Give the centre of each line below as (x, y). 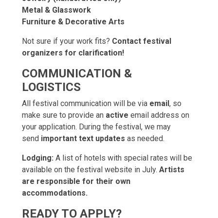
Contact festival (142, 41)
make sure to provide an (64, 115)
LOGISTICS (51, 87)
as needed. (145, 138)
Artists (172, 170)
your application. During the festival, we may (96, 127)
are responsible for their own (76, 181)
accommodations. (55, 193)
